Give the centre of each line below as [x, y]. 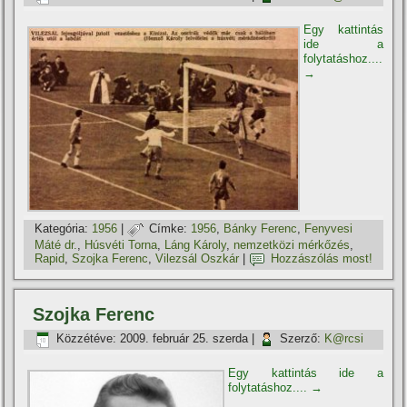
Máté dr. [56, 244]
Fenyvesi [329, 229]
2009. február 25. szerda [184, 339]
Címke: [169, 229]
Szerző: [301, 339]
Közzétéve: [87, 339]
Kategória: [62, 229]
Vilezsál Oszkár [198, 259]
